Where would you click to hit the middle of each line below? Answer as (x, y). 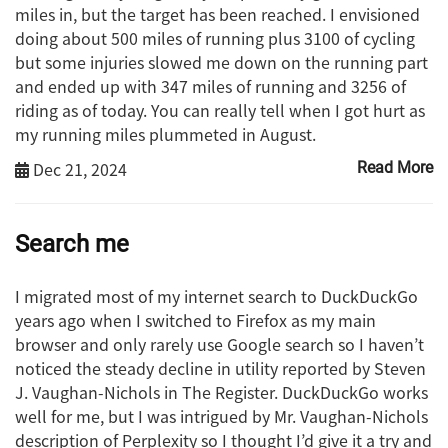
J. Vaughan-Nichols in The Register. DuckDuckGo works (221, 391)
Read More (395, 168)
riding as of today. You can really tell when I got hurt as (220, 110)
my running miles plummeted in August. (165, 134)
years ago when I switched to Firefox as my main (195, 319)
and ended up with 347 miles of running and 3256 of (210, 86)
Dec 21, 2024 (78, 169)
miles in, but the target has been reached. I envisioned (217, 14)
